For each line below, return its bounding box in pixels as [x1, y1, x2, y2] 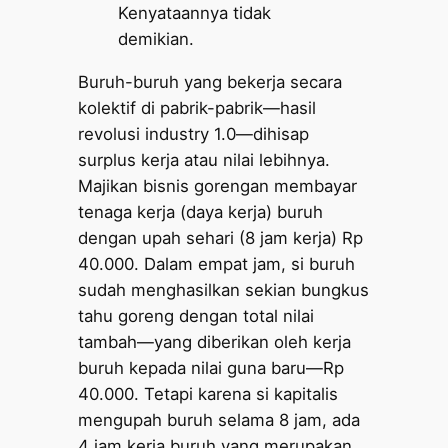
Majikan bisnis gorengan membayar [78, 175, 358, 196]
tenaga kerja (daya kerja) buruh [78, 201, 324, 222]
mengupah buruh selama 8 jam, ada [78, 409, 361, 430]
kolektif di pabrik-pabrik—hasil [78, 97, 317, 118]
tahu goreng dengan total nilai [78, 305, 315, 326]
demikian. [118, 29, 195, 50]
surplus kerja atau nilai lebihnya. [78, 149, 331, 170]
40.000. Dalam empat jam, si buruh [78, 253, 356, 274]
